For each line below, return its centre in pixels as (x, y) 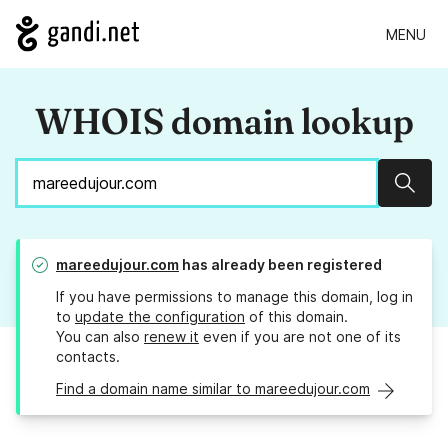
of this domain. (296, 317)
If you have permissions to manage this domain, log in (234, 297)
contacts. (88, 357)
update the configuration (160, 317)
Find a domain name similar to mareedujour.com (213, 389)
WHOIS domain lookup (224, 121)
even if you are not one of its (300, 337)
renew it (171, 337)
